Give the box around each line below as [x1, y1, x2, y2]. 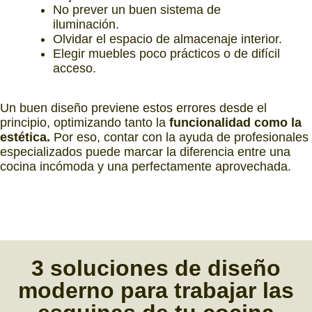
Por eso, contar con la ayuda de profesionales [50, 130, 309, 145]
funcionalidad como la [169, 116, 302, 130]
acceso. [52, 61, 96, 76]
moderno [18, 277, 114, 303]
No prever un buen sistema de [52, 3, 221, 17]
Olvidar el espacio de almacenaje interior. [52, 32, 282, 47]
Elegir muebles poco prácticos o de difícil [52, 47, 280, 61]
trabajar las [174, 277, 294, 303]
